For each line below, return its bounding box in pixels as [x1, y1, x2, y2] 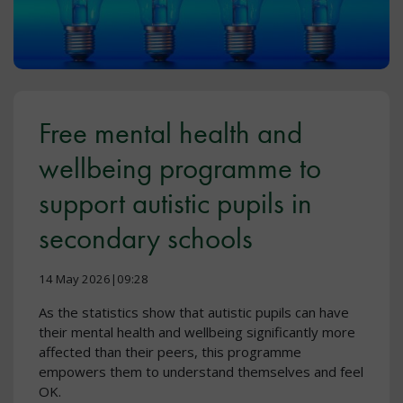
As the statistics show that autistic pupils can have [39, 303, 349, 322]
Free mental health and [39, 114, 302, 153]
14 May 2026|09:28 [39, 271, 148, 288]
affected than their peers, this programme [39, 343, 301, 362]
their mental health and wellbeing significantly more [39, 323, 355, 342]
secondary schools [39, 219, 253, 258]
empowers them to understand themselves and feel [39, 363, 363, 381]
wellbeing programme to [39, 149, 321, 188]
